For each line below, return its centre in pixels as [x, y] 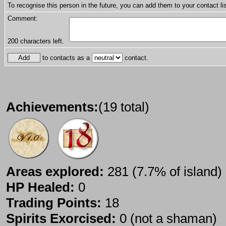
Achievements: [52, 107]
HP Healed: [40, 187]
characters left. [41, 41]
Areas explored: [55, 172]
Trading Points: [54, 203]
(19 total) [124, 107]
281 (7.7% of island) [163, 172]
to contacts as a [66, 58]
